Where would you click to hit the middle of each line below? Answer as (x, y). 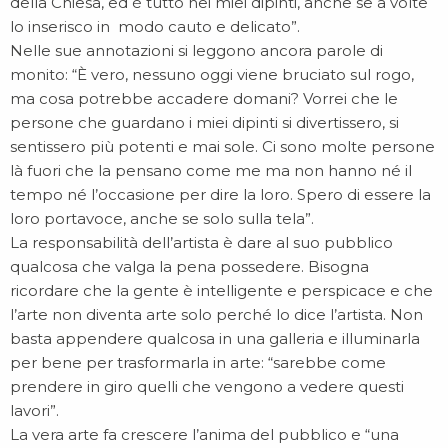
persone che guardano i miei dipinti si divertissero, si (204, 122)
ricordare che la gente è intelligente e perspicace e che (221, 290)
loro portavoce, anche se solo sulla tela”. (162, 218)
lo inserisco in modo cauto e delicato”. (155, 26)
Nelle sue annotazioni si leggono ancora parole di (196, 50)
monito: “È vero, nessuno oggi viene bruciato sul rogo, (212, 74)
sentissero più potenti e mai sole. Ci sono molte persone (222, 146)
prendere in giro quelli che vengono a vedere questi (207, 386)
